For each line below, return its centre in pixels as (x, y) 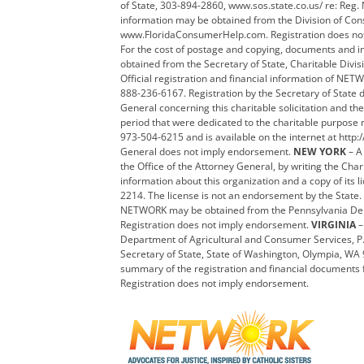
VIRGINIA (333, 224)
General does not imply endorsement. (206, 151)
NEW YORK (319, 151)
